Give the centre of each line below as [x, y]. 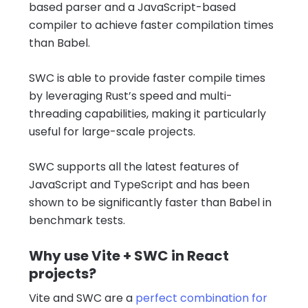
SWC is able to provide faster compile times [147, 78]
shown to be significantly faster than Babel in [150, 202]
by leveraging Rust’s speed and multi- [131, 96]
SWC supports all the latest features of [134, 166]
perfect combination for [201, 298]
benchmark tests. [77, 220]
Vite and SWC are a [82, 298]
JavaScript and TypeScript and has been [139, 184]
